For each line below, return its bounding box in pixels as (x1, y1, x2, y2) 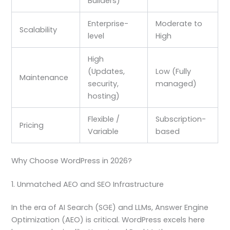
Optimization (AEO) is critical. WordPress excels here (11, 215, 205, 225)
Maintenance (20, 72, 69, 83)
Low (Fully (156, 66, 191, 76)
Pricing (20, 120, 44, 130)
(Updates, (88, 66, 125, 76)
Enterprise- (88, 18, 129, 29)
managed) (156, 78, 197, 89)
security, (88, 78, 119, 89)
